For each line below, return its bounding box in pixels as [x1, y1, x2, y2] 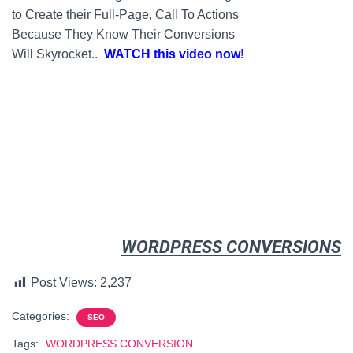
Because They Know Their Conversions [12, 28, 235, 41]
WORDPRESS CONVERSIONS [121, 237, 341, 257]
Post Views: [31, 276, 97, 289]
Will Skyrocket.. [12, 47, 104, 61]
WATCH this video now [104, 47, 240, 61]
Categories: [12, 310, 72, 322]
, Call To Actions [149, 8, 239, 21]
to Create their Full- [12, 8, 119, 21]
